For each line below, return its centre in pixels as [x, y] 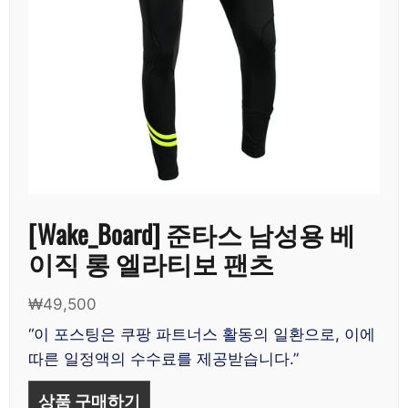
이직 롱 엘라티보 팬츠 [151, 263]
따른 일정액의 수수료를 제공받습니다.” [163, 358]
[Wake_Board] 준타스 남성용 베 [192, 234]
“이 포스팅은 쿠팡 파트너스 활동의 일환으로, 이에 [202, 334]
